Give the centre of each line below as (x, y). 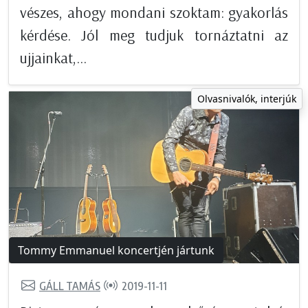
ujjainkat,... (53, 58)
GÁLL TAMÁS (70, 286)
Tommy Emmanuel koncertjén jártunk (116, 251)
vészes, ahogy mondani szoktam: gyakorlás (154, 13)
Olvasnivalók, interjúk (247, 99)
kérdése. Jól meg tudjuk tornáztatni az (154, 35)
